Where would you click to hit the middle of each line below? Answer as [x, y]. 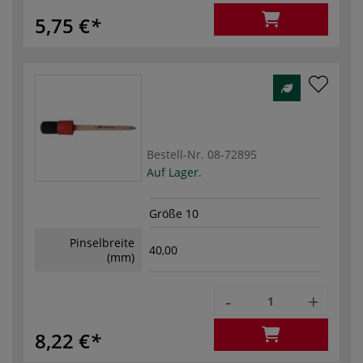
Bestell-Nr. [175, 154]
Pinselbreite [102, 242]
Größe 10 [174, 213]
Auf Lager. [174, 172]
